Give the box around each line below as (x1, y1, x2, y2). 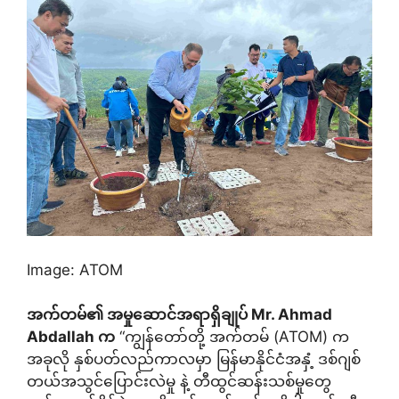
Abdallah (27, 328, 98, 346)
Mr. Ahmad (251, 305, 332, 323)
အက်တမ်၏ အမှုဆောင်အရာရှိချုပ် (27, 305, 251, 323)
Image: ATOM (27, 260, 123, 279)
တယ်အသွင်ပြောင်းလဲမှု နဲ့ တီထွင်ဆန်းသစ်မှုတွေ (27, 372, 331, 390)
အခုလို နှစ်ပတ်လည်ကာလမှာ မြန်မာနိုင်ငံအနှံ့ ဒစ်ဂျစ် (27, 350, 361, 368)
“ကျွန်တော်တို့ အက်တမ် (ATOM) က (115, 328, 349, 346)
